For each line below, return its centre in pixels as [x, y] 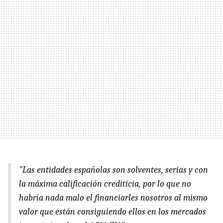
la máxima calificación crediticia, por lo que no [105, 184]
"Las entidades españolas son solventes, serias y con [113, 170]
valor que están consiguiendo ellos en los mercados [112, 212]
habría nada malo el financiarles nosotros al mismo [113, 198]
